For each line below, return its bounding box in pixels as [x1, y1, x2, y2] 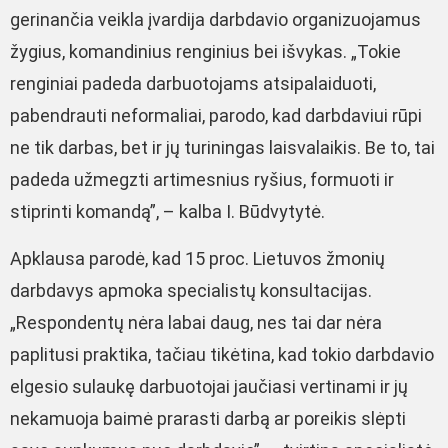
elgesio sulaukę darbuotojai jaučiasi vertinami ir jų [10, 375, 408, 397]
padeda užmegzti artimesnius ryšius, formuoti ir [10, 169, 394, 191]
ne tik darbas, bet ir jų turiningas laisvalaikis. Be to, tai [10, 137, 435, 159]
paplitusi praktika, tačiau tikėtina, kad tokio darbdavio [10, 343, 434, 365]
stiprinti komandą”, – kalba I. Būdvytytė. [10, 201, 329, 223]
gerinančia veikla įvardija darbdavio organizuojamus [10, 9, 421, 31]
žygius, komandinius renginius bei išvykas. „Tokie [10, 41, 401, 63]
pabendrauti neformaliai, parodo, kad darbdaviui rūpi [10, 105, 422, 127]
